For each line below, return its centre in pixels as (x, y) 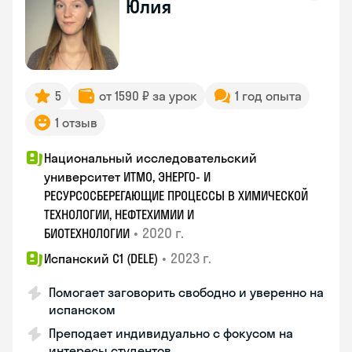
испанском (82, 310)
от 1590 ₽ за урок (148, 96)
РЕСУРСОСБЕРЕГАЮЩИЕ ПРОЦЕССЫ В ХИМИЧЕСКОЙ (176, 196)
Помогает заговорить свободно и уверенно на (186, 292)
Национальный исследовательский (150, 158)
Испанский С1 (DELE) (101, 258)
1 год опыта (268, 96)
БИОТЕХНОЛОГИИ (87, 233)
